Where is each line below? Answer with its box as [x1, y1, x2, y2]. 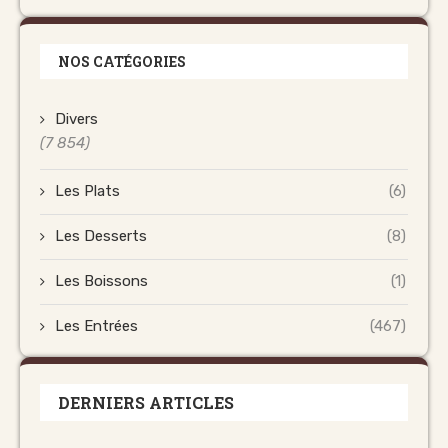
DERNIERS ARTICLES [58, 392, 234, 414]
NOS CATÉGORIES [58, 52, 186, 72]
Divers [55, 110, 98, 129]
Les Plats [55, 182, 120, 201]
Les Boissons [55, 272, 148, 291]
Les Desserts [55, 227, 147, 246]
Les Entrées [55, 317, 138, 336]
